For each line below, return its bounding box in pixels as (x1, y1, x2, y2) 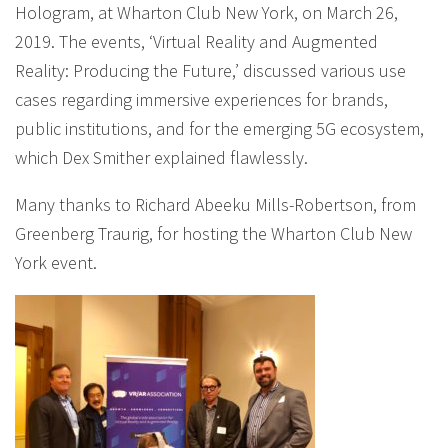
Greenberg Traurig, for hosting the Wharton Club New (15, 222, 412, 245)
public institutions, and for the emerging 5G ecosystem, (15, 117, 424, 140)
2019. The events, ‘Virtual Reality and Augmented (15, 30, 378, 53)
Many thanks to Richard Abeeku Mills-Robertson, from (15, 193, 416, 216)
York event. (15, 251, 97, 274)
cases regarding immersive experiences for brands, (15, 88, 388, 111)
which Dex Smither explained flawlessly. (15, 146, 308, 169)
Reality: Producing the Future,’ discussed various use (15, 59, 406, 82)
